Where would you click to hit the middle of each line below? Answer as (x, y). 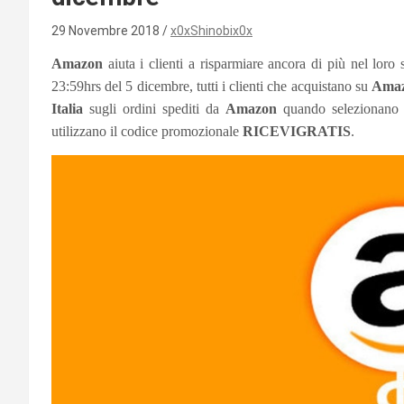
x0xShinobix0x (211, 30)
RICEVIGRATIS (297, 131)
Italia (67, 108)
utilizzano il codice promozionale (147, 131)
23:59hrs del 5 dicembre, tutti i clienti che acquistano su (211, 86)
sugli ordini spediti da (155, 108)
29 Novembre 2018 (107, 30)
